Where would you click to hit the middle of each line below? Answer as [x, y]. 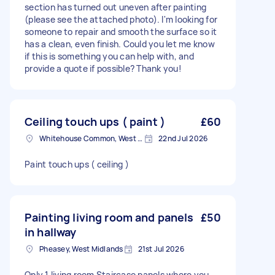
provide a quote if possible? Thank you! [103, 68]
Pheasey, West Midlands [81, 249]
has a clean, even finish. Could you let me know [120, 44]
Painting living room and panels [109, 217]
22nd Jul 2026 [183, 138]
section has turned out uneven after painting [115, 7]
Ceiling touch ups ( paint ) [95, 122]
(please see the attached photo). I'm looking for [121, 19]
